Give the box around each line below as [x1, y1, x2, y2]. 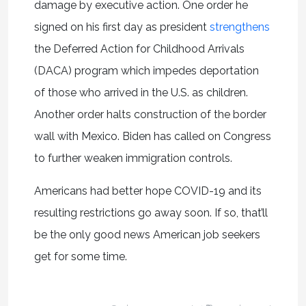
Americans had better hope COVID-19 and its [33, 184, 262, 197]
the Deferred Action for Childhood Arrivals [33, 42, 245, 55]
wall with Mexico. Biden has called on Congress [33, 129, 271, 143]
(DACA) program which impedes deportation [33, 64, 259, 77]
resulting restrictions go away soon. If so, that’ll [33, 206, 268, 219]
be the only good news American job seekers [33, 227, 260, 241]
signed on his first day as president [33, 20, 210, 33]
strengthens [209, 20, 270, 33]
